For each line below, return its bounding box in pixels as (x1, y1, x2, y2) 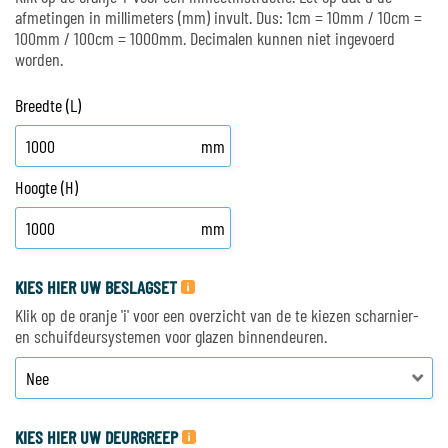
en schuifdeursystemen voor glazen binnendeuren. (15, 325, 331, 347)
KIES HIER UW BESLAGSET (15, 276, 177, 298)
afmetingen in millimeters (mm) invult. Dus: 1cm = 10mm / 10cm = (15, 6, 422, 28)
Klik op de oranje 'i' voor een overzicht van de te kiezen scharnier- (15, 304, 419, 326)
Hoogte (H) (15, 176, 78, 198)
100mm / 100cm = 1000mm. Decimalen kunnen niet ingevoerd (15, 27, 395, 49)
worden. (15, 48, 63, 70)
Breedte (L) (15, 94, 81, 116)
